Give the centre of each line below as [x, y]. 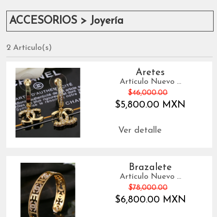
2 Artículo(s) [29, 48]
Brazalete [150, 167]
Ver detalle [140, 131]
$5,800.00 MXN [150, 105]
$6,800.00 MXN [150, 200]
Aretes [150, 73]
